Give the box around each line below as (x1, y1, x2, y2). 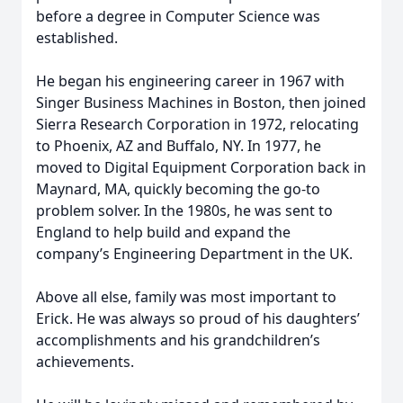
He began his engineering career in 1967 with (36, 71, 345, 91)
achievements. (36, 352, 134, 372)
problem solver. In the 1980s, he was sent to (36, 201, 333, 220)
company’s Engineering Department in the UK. (36, 244, 353, 264)
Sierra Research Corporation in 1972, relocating (36, 114, 359, 134)
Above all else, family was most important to (36, 287, 336, 307)
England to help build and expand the (36, 222, 291, 242)
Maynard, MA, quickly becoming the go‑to (36, 179, 320, 199)
